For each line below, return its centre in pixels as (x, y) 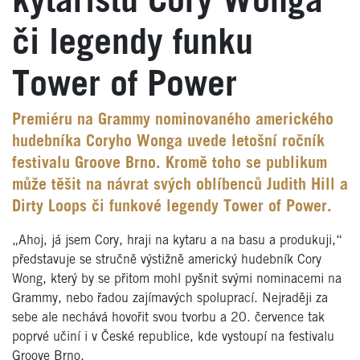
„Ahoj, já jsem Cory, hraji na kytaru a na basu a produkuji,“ (177, 240)
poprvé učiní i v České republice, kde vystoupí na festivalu (173, 337)
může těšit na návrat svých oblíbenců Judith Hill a (180, 185)
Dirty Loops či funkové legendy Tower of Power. (172, 207)
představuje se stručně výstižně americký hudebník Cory (167, 260)
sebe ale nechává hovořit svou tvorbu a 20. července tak (168, 317)
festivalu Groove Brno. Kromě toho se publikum (170, 164)
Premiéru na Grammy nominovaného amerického (173, 120)
